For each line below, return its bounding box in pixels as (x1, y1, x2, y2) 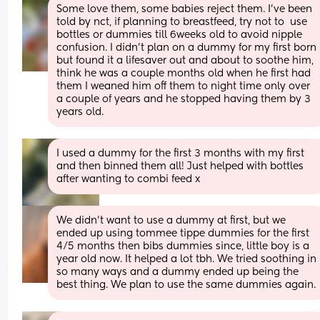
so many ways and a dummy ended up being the (56, 266, 299, 277)
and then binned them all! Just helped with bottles (56, 161, 304, 171)
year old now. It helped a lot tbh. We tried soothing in (56, 254, 317, 264)
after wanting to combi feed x (56, 174, 201, 184)
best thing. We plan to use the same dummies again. (56, 279, 316, 290)
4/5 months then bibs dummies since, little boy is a (56, 241, 310, 251)
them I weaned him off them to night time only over (56, 81, 311, 91)
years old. (56, 106, 104, 117)
